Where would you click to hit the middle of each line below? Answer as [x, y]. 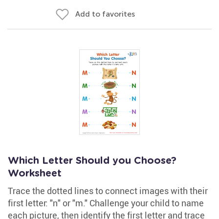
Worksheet [35, 174]
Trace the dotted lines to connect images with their [108, 191]
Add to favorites [105, 14]
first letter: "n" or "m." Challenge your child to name [106, 203]
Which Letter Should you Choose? [92, 161]
